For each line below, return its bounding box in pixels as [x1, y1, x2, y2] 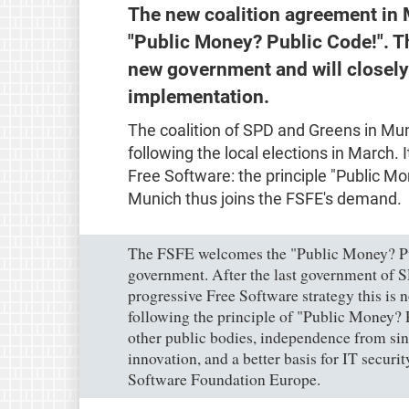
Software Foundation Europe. [127, 368, 320, 390]
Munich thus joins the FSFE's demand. [127, 189, 402, 208]
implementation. [127, 84, 269, 108]
